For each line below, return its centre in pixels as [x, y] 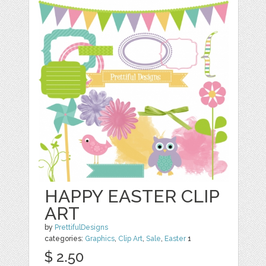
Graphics [100, 239]
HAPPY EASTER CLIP [132, 196]
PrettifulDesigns [82, 227]
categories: [65, 239]
